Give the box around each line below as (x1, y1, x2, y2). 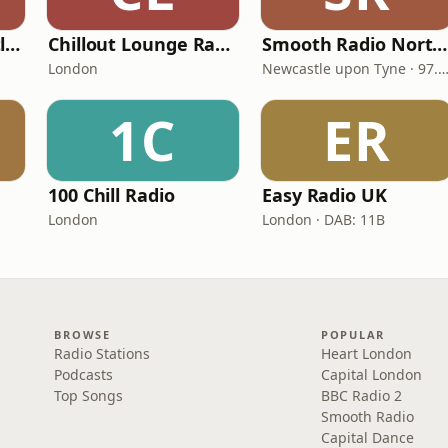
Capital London (320, 365, 422, 384)
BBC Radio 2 (320, 386, 402, 405)
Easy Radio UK (262, 183, 387, 207)
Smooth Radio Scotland (5, 32, 21, 56)
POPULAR (320, 327, 386, 342)
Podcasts (54, 365, 114, 384)
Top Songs (54, 386, 124, 405)
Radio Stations (54, 344, 151, 363)
